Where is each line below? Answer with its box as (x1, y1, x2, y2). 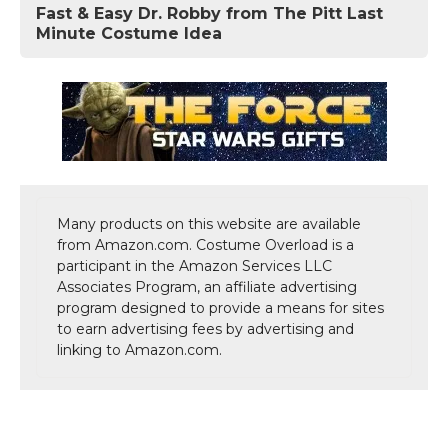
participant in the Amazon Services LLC (57, 256, 332, 275)
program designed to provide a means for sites (57, 298, 384, 317)
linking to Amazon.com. (57, 340, 222, 359)
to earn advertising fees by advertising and (57, 319, 354, 338)
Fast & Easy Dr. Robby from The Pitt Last (36, 3, 383, 23)
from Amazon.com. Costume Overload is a (57, 235, 354, 254)
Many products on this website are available (57, 214, 361, 233)
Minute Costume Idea (36, 23, 222, 43)
